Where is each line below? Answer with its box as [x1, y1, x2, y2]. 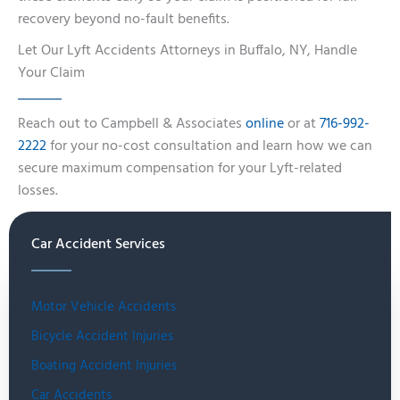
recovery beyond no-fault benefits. [18, 8, 229, 30]
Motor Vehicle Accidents [31, 296, 176, 318]
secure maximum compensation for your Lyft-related [18, 157, 342, 179]
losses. [18, 179, 58, 202]
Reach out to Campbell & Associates [18, 112, 246, 135]
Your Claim [18, 62, 85, 84]
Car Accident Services [31, 233, 165, 255]
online [246, 112, 284, 135]
